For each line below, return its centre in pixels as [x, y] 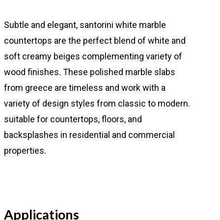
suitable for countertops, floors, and [73, 119]
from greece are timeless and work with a [85, 87]
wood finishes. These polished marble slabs [90, 72]
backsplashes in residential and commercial [89, 135]
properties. [25, 150]
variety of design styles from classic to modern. [97, 103]
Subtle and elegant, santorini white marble [85, 25]
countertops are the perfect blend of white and [95, 40]
